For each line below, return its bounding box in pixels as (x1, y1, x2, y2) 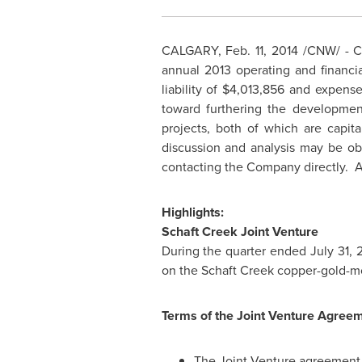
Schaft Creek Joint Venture (161, 222, 318, 241)
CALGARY (161, 41, 218, 60)
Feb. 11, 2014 (225, 41, 298, 60)
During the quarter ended (161, 242, 310, 260)
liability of (161, 80, 223, 99)
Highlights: (161, 203, 224, 221)
